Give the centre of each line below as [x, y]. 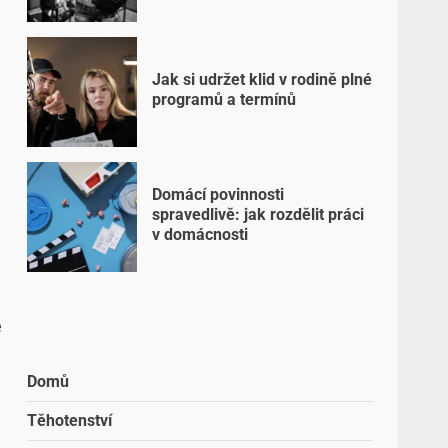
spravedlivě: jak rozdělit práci [258, 214]
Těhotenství [70, 420]
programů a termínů [224, 99]
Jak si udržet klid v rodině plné [262, 79]
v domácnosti [200, 234]
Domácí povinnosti [218, 194]
